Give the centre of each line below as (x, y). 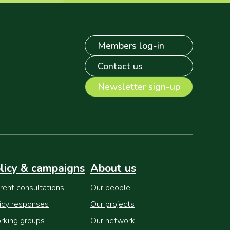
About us (113, 168)
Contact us (120, 66)
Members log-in (131, 45)
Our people (110, 188)
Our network (113, 221)
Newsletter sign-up (139, 87)
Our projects (112, 204)
